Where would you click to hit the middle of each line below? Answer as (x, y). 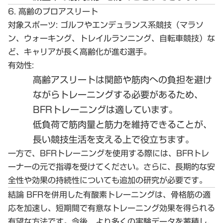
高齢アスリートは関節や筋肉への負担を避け (122, 79)
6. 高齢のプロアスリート (53, 11)
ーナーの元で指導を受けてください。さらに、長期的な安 (111, 167)
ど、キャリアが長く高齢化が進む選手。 (80, 52)
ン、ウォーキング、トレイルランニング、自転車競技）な (111, 38)
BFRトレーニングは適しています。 (105, 109)
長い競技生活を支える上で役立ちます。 (113, 139)
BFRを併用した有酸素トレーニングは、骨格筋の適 (117, 194)
